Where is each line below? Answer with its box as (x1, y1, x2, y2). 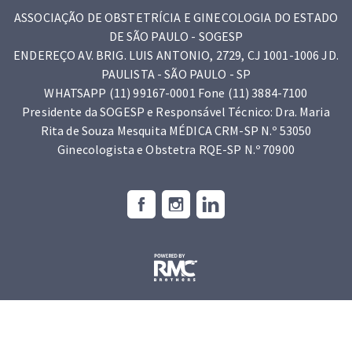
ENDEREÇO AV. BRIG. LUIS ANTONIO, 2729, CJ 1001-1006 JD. (13, 47, 339, 63)
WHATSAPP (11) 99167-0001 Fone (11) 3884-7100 (44, 85, 308, 101)
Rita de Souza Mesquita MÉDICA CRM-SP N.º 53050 (40, 123, 312, 138)
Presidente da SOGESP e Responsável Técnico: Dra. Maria (22, 104, 330, 119)
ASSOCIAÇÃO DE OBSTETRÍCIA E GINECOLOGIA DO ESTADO (14, 9, 338, 25)
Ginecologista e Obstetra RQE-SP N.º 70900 (57, 141, 295, 157)
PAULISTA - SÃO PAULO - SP (101, 66, 251, 82)
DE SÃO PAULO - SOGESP (108, 28, 244, 44)
